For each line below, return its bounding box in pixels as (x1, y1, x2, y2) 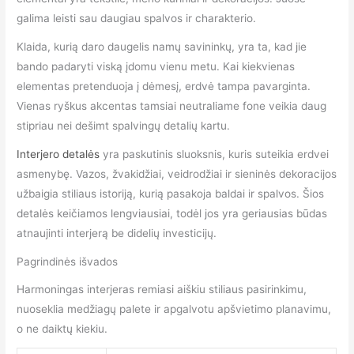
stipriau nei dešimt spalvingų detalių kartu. (17, 119, 231, 133)
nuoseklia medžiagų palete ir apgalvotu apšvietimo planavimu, (17, 302, 332, 315)
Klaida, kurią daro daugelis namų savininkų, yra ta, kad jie (17, 40, 307, 54)
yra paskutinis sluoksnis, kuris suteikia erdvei (100, 148, 330, 161)
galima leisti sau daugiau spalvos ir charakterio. (17, 12, 257, 25)
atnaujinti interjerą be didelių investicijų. (17, 227, 217, 240)
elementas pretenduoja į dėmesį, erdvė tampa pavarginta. (17, 80, 311, 93)
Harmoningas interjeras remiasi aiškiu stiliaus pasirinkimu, (17, 282, 307, 296)
